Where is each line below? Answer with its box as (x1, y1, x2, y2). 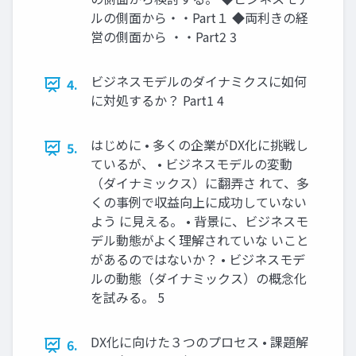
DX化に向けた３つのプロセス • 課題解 (91, 332, 308, 352)
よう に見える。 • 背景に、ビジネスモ (91, 211, 308, 231)
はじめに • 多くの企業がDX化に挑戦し (91, 135, 308, 155)
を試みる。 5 (91, 288, 164, 308)
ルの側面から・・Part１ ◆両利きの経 (91, 8, 308, 28)
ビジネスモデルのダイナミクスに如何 (91, 72, 307, 91)
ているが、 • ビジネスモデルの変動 (91, 154, 292, 174)
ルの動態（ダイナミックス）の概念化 (91, 269, 307, 288)
